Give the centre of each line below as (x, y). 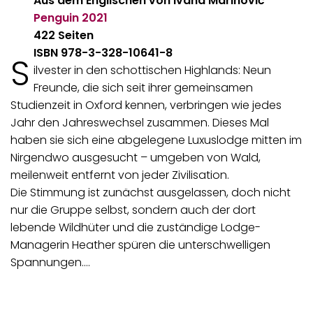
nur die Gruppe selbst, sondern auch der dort (133, 210)
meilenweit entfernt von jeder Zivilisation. (120, 175)
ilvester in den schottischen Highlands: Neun (152, 70)
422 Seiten (64, 35)
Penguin (57, 17)
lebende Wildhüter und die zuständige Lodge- (136, 227)
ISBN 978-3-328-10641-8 (103, 52)
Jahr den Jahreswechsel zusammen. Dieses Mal (140, 122)
